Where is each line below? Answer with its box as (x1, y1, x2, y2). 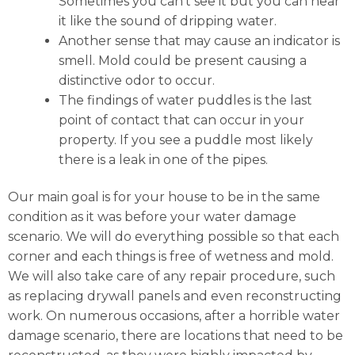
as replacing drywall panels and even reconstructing (8, 288, 342, 304)
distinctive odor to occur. (59, 72, 215, 88)
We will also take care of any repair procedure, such (8, 269, 335, 284)
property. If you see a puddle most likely (59, 132, 313, 147)
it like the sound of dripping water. (59, 13, 277, 29)
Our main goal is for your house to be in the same (8, 189, 320, 205)
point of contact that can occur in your (59, 112, 304, 128)
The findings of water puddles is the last (59, 92, 312, 108)
